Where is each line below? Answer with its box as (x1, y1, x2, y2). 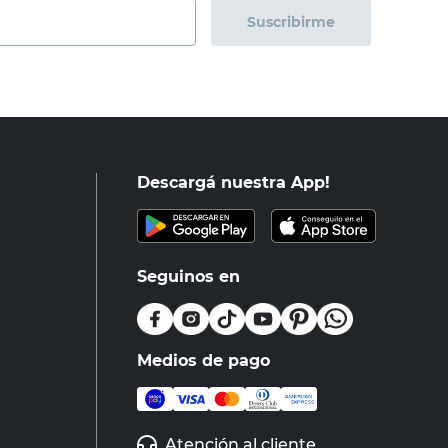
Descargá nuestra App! (137, 173, 330, 192)
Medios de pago (137, 351, 270, 370)
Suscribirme (247, 13, 335, 32)
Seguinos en (137, 267, 240, 286)
